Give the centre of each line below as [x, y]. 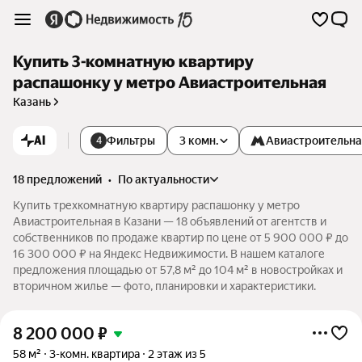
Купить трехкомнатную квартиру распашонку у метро [156, 205]
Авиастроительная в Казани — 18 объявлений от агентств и [170, 221]
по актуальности [168, 179]
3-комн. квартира [95, 354]
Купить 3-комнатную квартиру [133, 62]
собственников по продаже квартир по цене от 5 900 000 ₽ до [181, 238]
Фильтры [131, 141]
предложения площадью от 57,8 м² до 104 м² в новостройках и [178, 270]
